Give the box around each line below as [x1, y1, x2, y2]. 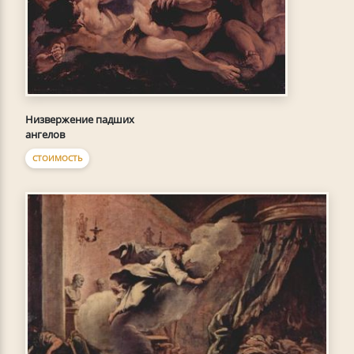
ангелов [25, 126, 65, 141]
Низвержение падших [25, 111, 134, 126]
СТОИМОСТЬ [32, 152, 82, 164]
